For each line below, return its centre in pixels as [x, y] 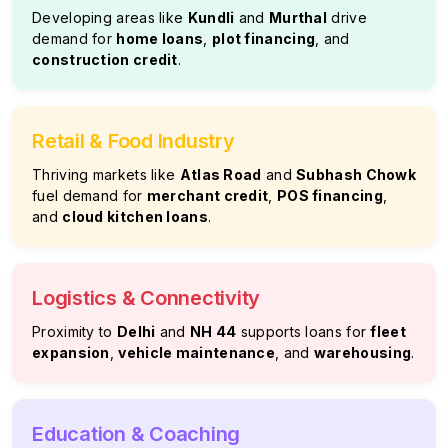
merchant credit [207, 195]
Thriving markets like [106, 174]
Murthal [298, 17]
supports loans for [303, 331]
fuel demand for [89, 195]
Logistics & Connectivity [146, 298]
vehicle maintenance [197, 352]
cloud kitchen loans [135, 216]
